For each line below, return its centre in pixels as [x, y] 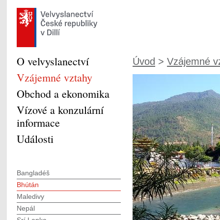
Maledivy [30, 196]
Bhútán [28, 185]
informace [38, 123]
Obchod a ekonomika [63, 94]
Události [35, 139]
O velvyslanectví [53, 61]
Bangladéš [33, 173]
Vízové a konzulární [60, 110]
